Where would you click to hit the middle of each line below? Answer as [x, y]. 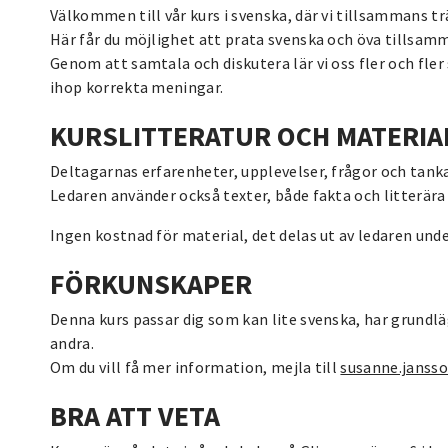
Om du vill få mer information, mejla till [195, 366]
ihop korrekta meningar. [137, 86]
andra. [72, 342]
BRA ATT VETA [135, 415]
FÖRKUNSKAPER [151, 283]
